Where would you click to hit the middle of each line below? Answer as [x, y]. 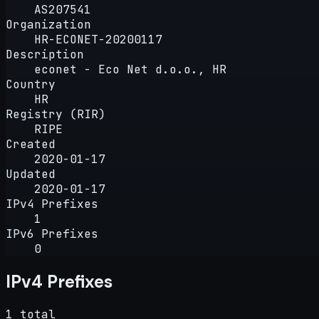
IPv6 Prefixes [52, 234]
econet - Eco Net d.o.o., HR [130, 69]
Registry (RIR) [56, 114]
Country [31, 84]
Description [45, 54]
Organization [48, 24]
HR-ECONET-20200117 [98, 39]
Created [31, 144]
